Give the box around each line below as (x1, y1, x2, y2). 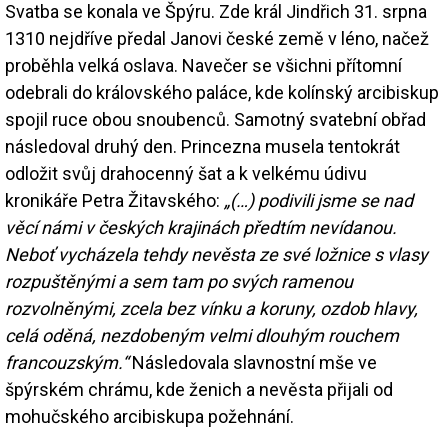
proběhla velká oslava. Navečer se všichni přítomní (5, 54, 402, 76)
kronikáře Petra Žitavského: (5, 189, 224, 211)
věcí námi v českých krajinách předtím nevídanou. (5, 216, 397, 238)
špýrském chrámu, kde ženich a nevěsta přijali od (5, 378, 393, 400)
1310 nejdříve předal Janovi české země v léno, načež (5, 27, 429, 49)
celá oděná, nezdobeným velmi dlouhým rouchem (5, 324, 399, 346)
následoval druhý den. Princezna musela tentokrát (5, 135, 400, 157)
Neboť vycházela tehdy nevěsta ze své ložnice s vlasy (5, 243, 428, 265)
